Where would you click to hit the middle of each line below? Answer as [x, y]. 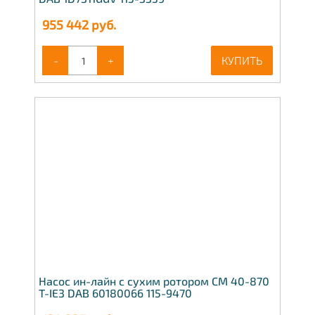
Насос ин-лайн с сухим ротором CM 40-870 [154, 281]
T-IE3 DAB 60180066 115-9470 [115, 292]
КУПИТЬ [242, 60]
